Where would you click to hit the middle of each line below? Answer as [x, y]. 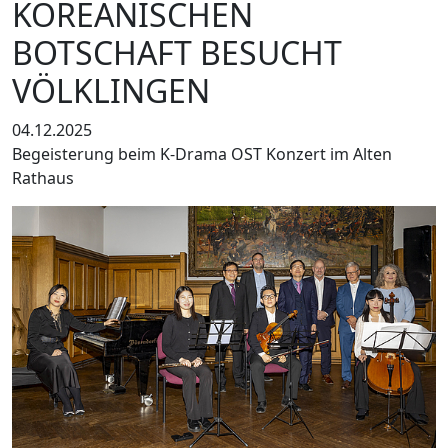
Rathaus [43, 178]
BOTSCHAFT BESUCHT [177, 53]
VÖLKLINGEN [111, 91]
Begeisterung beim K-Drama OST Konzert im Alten [202, 154]
